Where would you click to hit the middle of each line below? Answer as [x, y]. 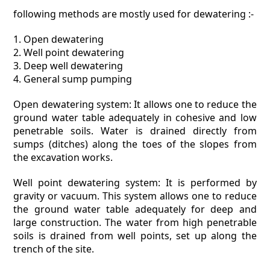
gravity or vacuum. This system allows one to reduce [135, 196]
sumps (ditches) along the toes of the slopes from [135, 144]
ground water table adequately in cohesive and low [135, 118]
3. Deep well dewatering [68, 66]
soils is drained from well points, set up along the [135, 236]
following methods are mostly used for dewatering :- [134, 14]
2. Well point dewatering [69, 52]
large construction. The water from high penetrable [135, 222]
